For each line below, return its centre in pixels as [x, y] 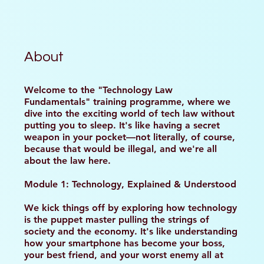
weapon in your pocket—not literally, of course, [130, 137]
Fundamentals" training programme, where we [127, 101]
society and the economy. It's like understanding [131, 231]
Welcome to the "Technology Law [98, 90]
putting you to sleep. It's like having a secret [122, 125]
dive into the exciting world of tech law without [129, 113]
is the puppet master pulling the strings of [117, 219]
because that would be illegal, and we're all [121, 148]
